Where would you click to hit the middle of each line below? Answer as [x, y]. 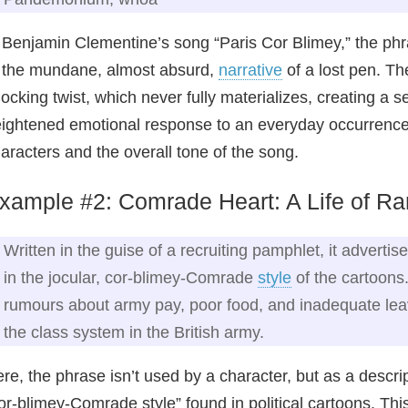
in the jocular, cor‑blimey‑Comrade [131, 278]
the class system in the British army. [134, 332]
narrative [250, 70]
